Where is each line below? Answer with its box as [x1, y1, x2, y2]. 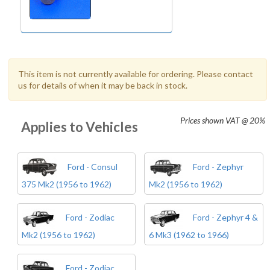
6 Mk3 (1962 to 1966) [149, 230, 230, 240]
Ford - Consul [65, 162, 118, 172]
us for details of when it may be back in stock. [17, 80, 187, 90]
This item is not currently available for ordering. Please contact [17, 69, 253, 79]
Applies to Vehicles [20, 119, 138, 135]
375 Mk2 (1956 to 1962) [21, 179, 111, 189]
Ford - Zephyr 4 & [191, 212, 259, 223]
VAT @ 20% [225, 115, 265, 125]
